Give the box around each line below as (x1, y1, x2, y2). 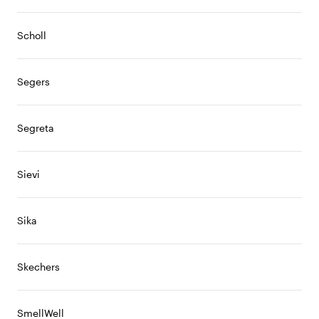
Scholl (17, 29, 46, 41)
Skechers (17, 261, 60, 273)
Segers (17, 75, 50, 88)
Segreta (17, 122, 54, 134)
